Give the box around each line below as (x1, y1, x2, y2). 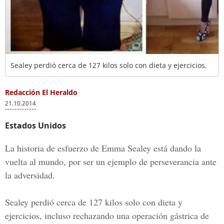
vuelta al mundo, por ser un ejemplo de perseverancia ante (5, 155, 216, 167)
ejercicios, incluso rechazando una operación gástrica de (5, 209, 209, 221)
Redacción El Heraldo (5, 87, 77, 97)
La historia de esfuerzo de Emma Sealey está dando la (5, 142, 201, 154)
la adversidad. (5, 169, 55, 181)
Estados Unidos (5, 120, 66, 131)
